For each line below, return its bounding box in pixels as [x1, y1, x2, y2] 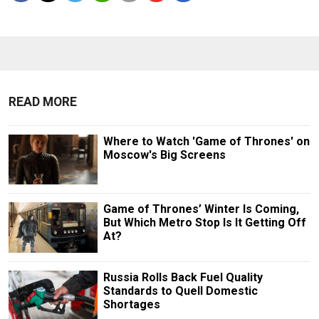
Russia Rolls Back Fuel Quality [103, 270, 263, 284]
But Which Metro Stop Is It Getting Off [103, 216, 306, 230]
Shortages [103, 297, 160, 311]
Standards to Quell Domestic [103, 283, 258, 298]
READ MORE [9, 95, 77, 110]
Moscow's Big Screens [103, 148, 226, 162]
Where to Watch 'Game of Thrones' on [103, 135, 310, 149]
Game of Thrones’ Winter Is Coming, [103, 202, 299, 216]
